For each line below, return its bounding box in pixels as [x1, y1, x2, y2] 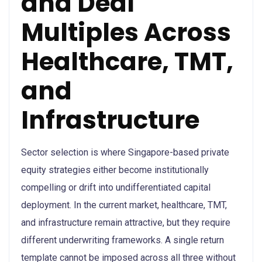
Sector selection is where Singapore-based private [21, 146, 229, 158]
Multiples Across [21, 15, 231, 50]
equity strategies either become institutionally [21, 164, 209, 175]
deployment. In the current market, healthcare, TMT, [21, 199, 227, 211]
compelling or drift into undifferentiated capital [21, 181, 211, 193]
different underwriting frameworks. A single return [21, 234, 224, 246]
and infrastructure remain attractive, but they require [21, 216, 230, 228]
